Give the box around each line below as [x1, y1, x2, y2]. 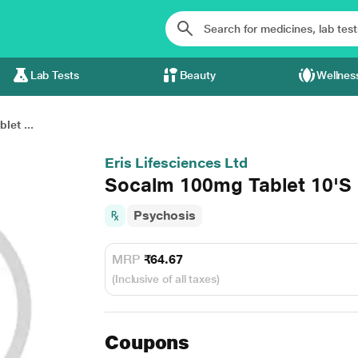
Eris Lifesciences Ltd [104, 154, 249, 171]
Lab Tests [30, 69, 79, 82]
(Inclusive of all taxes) [111, 272, 220, 285]
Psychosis [133, 208, 197, 223]
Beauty [179, 69, 217, 82]
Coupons [104, 331, 190, 354]
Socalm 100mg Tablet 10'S [104, 173, 352, 197]
